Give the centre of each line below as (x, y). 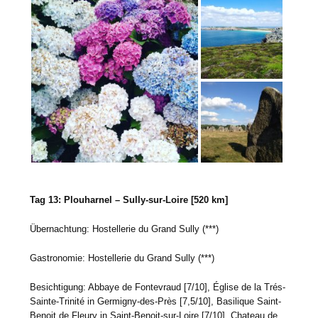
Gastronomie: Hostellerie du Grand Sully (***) (122, 258)
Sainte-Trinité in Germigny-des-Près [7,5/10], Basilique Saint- (156, 302)
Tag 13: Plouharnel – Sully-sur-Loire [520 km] (129, 200)
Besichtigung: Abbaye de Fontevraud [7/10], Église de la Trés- (158, 287)
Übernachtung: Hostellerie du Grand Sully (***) (125, 229)
